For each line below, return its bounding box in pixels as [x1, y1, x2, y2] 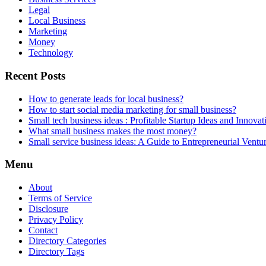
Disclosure [28, 204, 68, 214]
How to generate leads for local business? [28, 93, 183, 104]
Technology [28, 47, 73, 58]
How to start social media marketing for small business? [28, 104, 236, 115]
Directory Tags [28, 246, 84, 257]
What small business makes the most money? [28, 125, 197, 136]
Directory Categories [28, 236, 106, 246]
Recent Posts [5, 69, 65, 83]
